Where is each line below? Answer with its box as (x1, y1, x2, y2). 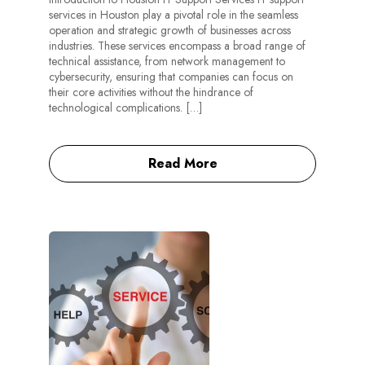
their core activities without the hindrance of (49, 84, 253, 101)
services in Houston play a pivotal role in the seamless (49, 7, 298, 24)
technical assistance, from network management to (49, 53, 285, 70)
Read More (147, 154, 218, 174)
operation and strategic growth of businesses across (49, 22, 291, 39)
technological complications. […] (49, 99, 202, 117)
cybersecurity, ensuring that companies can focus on (49, 68, 293, 86)
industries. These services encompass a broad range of (49, 37, 306, 55)
